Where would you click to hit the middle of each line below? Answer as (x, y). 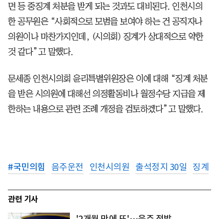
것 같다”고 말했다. (41, 52)
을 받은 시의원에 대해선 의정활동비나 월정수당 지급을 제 (107, 94)
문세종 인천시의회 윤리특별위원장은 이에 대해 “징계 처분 (108, 78)
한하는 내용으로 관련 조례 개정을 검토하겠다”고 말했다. (106, 109)
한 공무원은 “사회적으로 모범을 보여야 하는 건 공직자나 (105, 21)
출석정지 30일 (161, 167)
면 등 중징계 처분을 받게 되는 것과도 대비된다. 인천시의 (105, 6)
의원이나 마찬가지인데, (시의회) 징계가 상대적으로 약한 (106, 36)
